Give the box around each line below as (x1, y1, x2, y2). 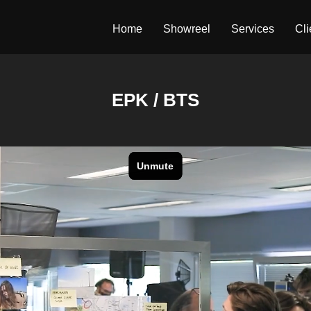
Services (231, 23, 274, 35)
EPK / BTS (112, 90, 199, 110)
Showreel (163, 23, 210, 35)
